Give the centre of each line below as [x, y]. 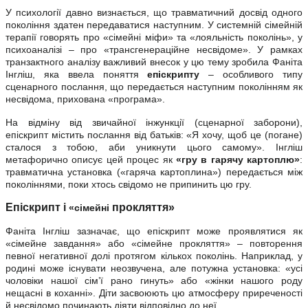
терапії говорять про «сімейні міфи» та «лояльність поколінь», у [154, 37]
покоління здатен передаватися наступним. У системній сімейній [154, 25]
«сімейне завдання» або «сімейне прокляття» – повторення [154, 244]
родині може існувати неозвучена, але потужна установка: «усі [154, 268]
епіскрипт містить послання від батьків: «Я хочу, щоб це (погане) [154, 135]
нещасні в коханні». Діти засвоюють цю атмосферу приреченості [154, 293]
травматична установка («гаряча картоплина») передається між [154, 172]
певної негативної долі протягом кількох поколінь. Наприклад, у [154, 256]
